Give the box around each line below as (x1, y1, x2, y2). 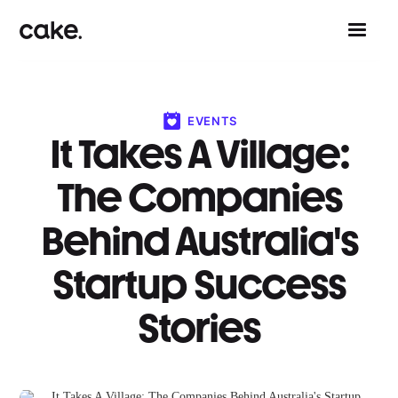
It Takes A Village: (49, 130, 349, 178)
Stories (138, 304, 260, 352)
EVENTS (187, 115, 237, 128)
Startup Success (52, 260, 346, 308)
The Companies (56, 173, 342, 221)
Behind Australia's (40, 217, 358, 265)
